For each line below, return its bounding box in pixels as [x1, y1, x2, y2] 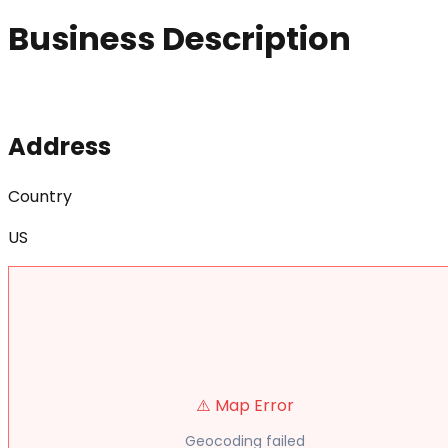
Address [8, 129, 111, 163]
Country [8, 184, 72, 208]
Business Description [8, 16, 351, 62]
